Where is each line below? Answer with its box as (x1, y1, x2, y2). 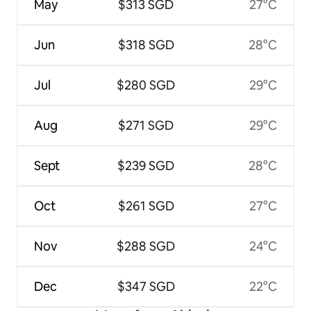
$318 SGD (117, 36, 174, 53)
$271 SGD (118, 117, 174, 133)
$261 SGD (117, 197, 174, 214)
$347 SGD (117, 278, 175, 294)
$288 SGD (117, 237, 176, 254)
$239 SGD (117, 157, 175, 174)
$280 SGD (117, 76, 176, 93)
